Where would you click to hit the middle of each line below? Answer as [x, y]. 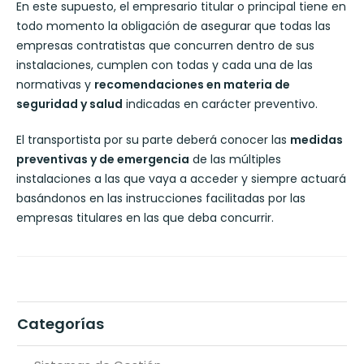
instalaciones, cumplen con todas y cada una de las [165, 65]
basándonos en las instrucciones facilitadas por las [161, 198]
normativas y [55, 84]
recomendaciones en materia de [192, 84]
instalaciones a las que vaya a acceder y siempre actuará [181, 178]
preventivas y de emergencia [103, 159]
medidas [316, 139]
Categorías [61, 323]
